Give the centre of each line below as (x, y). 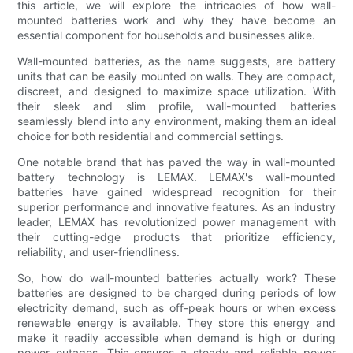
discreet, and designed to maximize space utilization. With (176, 91)
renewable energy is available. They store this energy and (176, 322)
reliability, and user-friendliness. (99, 251)
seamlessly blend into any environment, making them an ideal (176, 121)
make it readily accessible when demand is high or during (176, 337)
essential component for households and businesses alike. (167, 35)
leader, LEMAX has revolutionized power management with (176, 221)
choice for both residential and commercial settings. (151, 136)
